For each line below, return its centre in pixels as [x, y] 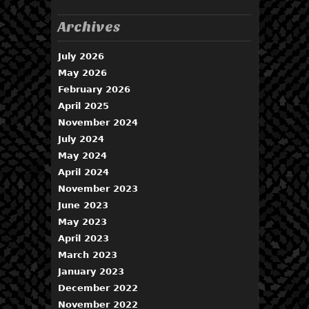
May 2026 [82, 72]
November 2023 [98, 188]
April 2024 [83, 172]
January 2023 [91, 271]
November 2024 [98, 122]
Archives [89, 27]
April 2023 [83, 238]
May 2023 [82, 221]
